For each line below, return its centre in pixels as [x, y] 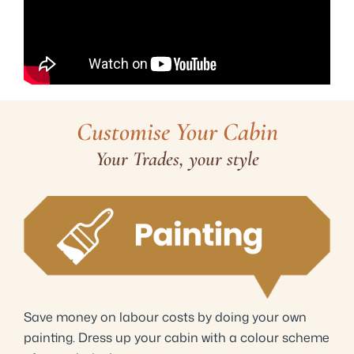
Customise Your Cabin [177, 132]
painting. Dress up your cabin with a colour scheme [177, 338]
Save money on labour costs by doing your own [165, 317]
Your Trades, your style [177, 159]
